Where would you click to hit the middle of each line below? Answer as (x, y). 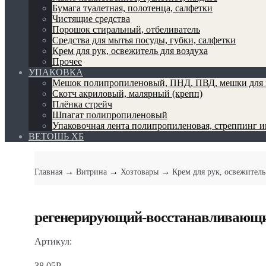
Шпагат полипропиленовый (110, 115)
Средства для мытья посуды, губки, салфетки (144, 40)
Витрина (91, 172)
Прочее (67, 61)
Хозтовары (140, 172)
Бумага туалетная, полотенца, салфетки (132, 8)
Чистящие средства (91, 19)
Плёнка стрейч (82, 104)
